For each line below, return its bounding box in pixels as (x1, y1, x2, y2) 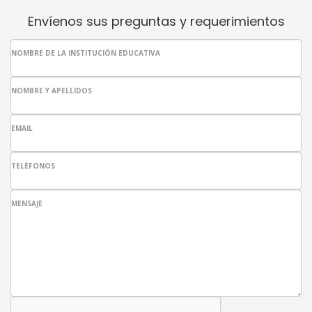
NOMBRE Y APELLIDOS (11, 86, 92, 96)
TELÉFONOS (11, 161, 55, 171)
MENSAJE (11, 198, 42, 209)
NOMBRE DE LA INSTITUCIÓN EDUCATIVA (11, 48, 160, 58)
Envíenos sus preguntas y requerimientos (27, 13, 285, 31)
